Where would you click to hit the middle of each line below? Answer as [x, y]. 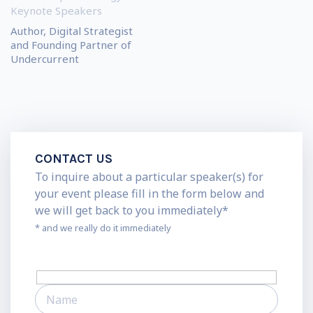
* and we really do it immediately [103, 228]
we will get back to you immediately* [132, 211]
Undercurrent [45, 59]
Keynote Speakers [56, 11]
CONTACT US [74, 159]
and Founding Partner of [71, 45]
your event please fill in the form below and [150, 194]
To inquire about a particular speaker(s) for [149, 177]
